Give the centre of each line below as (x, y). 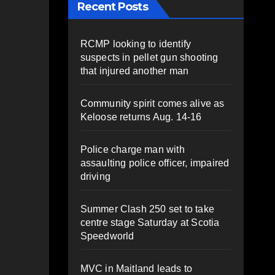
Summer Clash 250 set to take (147, 209)
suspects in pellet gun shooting (149, 57)
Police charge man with (132, 149)
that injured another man (134, 71)
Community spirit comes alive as (152, 103)
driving (95, 176)
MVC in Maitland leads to (136, 268)
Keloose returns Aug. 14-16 (141, 117)
